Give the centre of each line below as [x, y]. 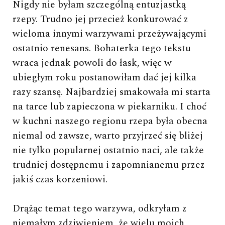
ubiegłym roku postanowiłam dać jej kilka [104, 77]
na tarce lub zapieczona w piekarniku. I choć [109, 106]
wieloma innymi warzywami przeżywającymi [109, 33]
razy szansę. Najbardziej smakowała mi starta [111, 92]
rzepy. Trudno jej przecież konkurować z [100, 19]
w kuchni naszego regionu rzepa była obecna [110, 121]
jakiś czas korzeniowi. [60, 179]
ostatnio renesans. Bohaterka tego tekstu [102, 48]
